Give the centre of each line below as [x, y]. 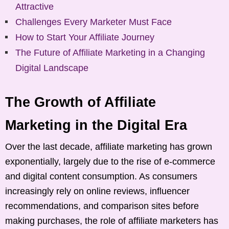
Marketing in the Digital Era [96, 125]
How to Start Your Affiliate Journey [85, 37]
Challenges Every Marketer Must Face [94, 22]
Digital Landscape [52, 68]
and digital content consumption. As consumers [101, 176]
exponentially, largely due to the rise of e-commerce [110, 161]
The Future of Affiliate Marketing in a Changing [110, 52]
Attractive [35, 6]
